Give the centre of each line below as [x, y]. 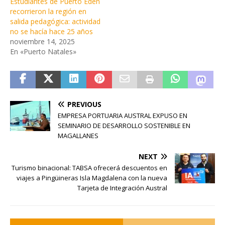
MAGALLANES [78, 136]
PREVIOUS [84, 104]
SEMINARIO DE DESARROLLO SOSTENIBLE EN [124, 126]
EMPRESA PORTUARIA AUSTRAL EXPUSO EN [123, 116]
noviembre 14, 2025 [42, 42]
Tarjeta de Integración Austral [122, 188]
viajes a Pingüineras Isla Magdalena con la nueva [92, 178]
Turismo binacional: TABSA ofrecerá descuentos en [89, 168]
